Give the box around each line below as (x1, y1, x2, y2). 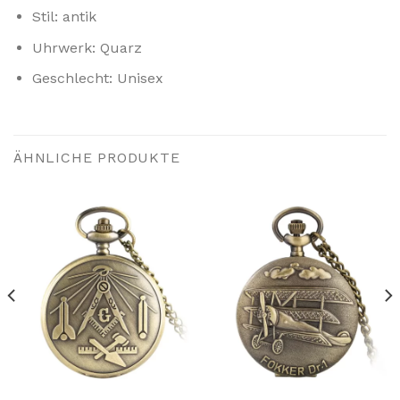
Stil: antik (31, 8, 96, 26)
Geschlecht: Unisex (31, 70, 163, 87)
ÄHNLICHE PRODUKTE (13, 149, 180, 167)
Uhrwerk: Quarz (31, 38, 142, 56)
